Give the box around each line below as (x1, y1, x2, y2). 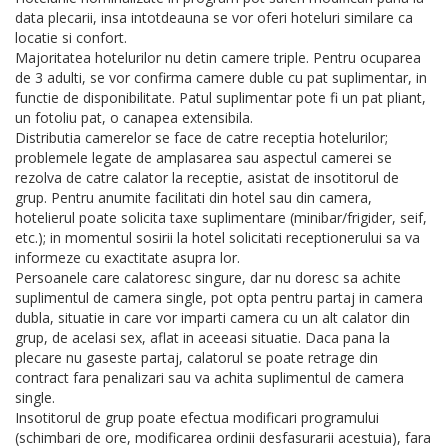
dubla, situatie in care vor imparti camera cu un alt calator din (15, 308, 410, 328)
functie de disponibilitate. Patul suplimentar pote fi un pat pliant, (15, 88, 426, 108)
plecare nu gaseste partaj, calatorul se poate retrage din (15, 348, 378, 368)
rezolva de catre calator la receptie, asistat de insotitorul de (15, 168, 399, 188)
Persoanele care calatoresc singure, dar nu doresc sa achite (15, 268, 401, 288)
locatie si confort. (15, 28, 127, 48)
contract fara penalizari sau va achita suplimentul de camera (15, 368, 404, 388)
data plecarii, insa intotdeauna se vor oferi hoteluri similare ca (15, 8, 413, 28)
